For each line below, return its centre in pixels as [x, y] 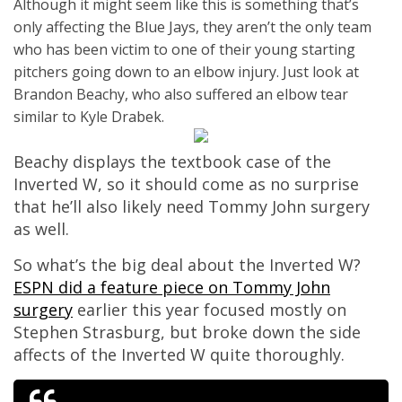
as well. [41, 229]
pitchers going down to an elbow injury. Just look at [186, 72]
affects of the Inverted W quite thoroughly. [179, 354]
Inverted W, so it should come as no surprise [186, 184]
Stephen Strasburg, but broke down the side [187, 332]
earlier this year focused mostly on [210, 310]
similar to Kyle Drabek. [89, 117]
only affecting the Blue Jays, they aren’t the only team [192, 27]
